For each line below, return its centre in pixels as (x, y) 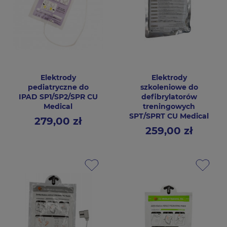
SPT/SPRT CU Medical (169, 116)
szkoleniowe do (169, 87)
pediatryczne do (58, 87)
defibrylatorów (169, 97)
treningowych (169, 107)
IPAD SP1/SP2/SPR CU (58, 97)
